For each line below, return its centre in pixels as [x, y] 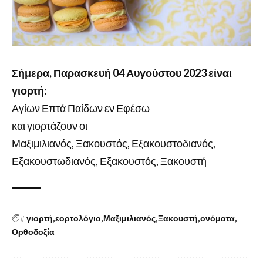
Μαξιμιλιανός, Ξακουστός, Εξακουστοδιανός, [114, 143]
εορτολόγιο [78, 218]
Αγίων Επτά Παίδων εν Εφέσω [81, 108]
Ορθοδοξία [33, 232]
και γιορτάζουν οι [50, 125]
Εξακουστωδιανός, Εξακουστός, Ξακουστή [109, 161]
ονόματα [218, 218]
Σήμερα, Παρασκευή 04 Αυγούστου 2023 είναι [122, 73]
